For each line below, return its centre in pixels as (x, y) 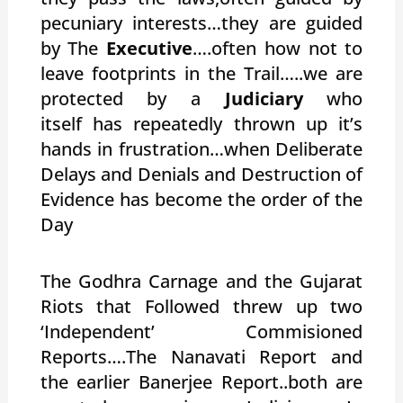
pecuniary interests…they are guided (201, 22)
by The (73, 48)
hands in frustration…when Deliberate (201, 148)
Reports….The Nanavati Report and (201, 356)
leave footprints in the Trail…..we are (201, 73)
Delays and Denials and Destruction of (201, 174)
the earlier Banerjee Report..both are (201, 381)
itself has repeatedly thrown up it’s (201, 123)
